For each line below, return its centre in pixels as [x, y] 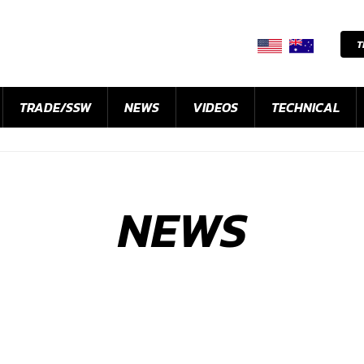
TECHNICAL [305, 108]
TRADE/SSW [55, 108]
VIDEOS [215, 108]
